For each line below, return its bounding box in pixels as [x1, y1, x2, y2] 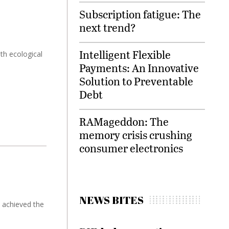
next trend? [79, 20, 136, 35]
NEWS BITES [79, 193, 144, 208]
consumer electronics [79, 141, 183, 156]
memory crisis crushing [79, 127, 192, 143]
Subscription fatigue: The [79, 7, 201, 22]
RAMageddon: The [79, 114, 169, 129]
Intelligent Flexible [79, 47, 171, 62]
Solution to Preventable [79, 74, 193, 89]
